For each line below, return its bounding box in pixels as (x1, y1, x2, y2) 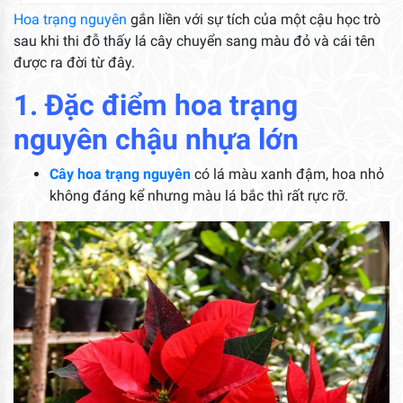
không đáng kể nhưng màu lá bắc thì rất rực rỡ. (49, 187, 348, 205)
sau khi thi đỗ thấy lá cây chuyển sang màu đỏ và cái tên (13, 32, 375, 50)
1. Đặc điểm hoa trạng (13, 88, 298, 123)
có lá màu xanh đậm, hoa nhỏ (191, 166, 384, 184)
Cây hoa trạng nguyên (49, 166, 191, 184)
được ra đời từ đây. (13, 54, 135, 72)
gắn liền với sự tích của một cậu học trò (127, 11, 381, 29)
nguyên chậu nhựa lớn (13, 122, 299, 157)
